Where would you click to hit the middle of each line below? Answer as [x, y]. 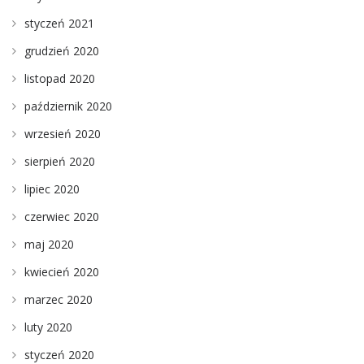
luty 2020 [48, 327]
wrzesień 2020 [63, 133]
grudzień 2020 [62, 50]
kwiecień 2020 [62, 271]
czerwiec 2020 [62, 216]
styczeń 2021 [59, 23]
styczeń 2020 [59, 354]
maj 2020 [49, 244]
